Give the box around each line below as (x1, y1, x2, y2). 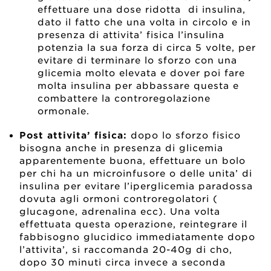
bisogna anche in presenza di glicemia (19, 143, 224, 154)
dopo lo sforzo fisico (127, 130, 241, 141)
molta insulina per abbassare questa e (38, 80, 240, 92)
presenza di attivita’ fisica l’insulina (38, 30, 225, 41)
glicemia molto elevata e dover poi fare (38, 68, 246, 79)
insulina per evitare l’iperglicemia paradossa (19, 181, 253, 192)
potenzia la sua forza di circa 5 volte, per (38, 42, 256, 54)
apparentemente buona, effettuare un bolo (19, 155, 246, 166)
